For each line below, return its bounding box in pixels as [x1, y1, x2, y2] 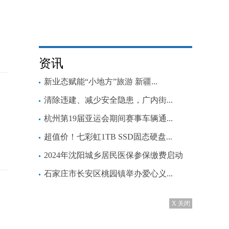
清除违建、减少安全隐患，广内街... [44, 96, 173, 104]
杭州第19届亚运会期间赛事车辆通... [44, 114, 173, 123]
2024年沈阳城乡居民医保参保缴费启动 [44, 151, 183, 159]
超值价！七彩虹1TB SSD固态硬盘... [44, 132, 172, 141]
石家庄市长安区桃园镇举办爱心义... [44, 169, 173, 178]
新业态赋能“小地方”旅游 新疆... [44, 77, 157, 86]
